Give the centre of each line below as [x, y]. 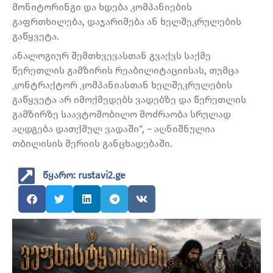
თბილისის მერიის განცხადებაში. [92, 144]
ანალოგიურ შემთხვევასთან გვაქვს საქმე [112, 56]
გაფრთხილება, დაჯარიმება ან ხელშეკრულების [127, 22]
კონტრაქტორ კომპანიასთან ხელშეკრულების [122, 85]
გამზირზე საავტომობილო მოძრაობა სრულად [122, 115]
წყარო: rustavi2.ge [84, 175]
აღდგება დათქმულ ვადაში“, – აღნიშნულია [114, 129]
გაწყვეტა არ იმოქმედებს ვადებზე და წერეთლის [129, 100]
